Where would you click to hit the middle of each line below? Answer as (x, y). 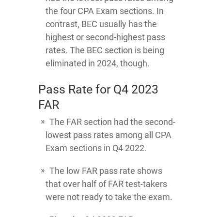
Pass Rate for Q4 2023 (98, 89)
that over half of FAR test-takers (106, 184)
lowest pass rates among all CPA (108, 135)
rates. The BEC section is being (105, 50)
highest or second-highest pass (105, 37)
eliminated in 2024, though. (98, 63)
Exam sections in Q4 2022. (96, 148)
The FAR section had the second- (112, 122)
